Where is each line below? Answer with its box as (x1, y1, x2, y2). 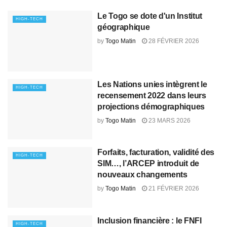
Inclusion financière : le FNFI (97, 216, 202, 225)
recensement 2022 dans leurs (97, 91, 206, 100)
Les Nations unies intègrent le (97, 80, 207, 89)
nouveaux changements (97, 170, 187, 179)
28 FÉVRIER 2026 (147, 37, 200, 45)
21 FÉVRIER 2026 (147, 185, 200, 193)
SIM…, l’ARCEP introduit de (97, 159, 199, 168)
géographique (97, 23, 150, 31)
